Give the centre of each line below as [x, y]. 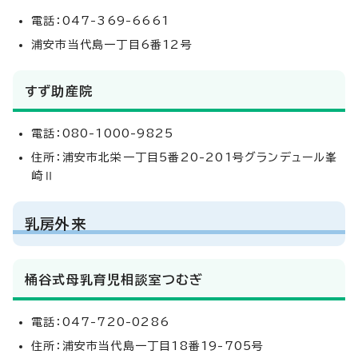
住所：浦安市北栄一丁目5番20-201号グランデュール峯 [185, 157]
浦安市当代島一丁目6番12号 [112, 44]
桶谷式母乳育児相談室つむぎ [114, 279]
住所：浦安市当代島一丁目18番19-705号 [148, 346]
